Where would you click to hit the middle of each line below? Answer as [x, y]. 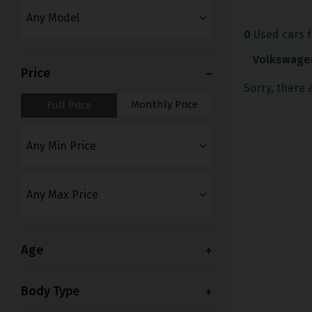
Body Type [50, 291]
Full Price [69, 106]
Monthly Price [165, 105]
